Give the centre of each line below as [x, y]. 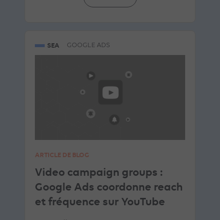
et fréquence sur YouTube [100, 201]
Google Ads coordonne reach [109, 186]
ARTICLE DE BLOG [62, 154]
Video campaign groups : [99, 172]
